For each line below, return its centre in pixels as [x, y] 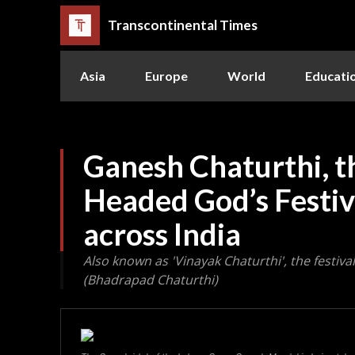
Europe [166, 75]
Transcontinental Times [183, 25]
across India [162, 233]
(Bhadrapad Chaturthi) [151, 279]
